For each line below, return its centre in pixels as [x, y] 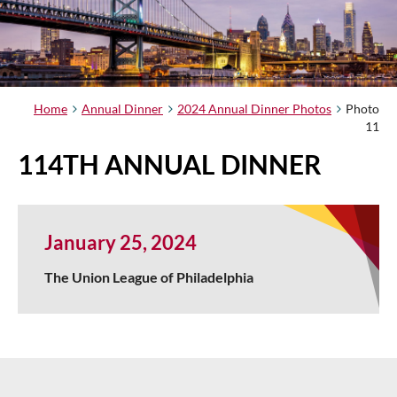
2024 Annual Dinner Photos [254, 108]
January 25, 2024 [121, 242]
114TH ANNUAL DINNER [170, 163]
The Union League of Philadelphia [149, 276]
